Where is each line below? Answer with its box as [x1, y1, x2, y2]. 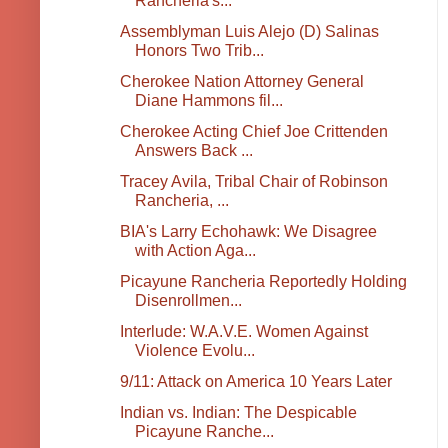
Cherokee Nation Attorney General [119, 73, 364, 91]
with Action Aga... [134, 242, 256, 260]
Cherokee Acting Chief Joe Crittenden [119, 123, 388, 141]
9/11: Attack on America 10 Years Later [119, 373, 392, 391]
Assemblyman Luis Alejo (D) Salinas [119, 23, 379, 41]
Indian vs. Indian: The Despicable [119, 404, 357, 422]
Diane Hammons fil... [134, 92, 283, 110]
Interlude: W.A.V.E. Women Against [119, 323, 368, 341]
